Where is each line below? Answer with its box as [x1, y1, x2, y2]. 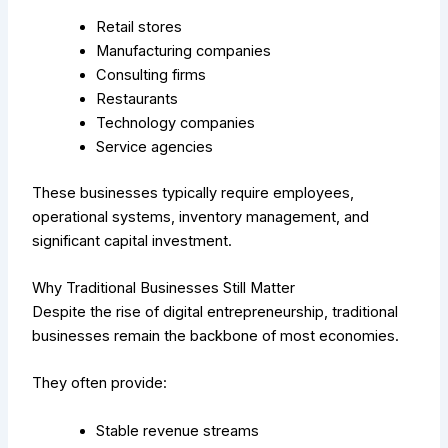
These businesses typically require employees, [32, 183, 355, 202]
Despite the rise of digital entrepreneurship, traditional [32, 302, 399, 321]
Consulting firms [96, 65, 207, 84]
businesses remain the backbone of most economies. [32, 326, 400, 345]
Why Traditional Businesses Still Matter [32, 278, 296, 297]
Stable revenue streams [96, 421, 260, 440]
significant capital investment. [32, 231, 233, 250]
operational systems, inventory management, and [32, 207, 370, 226]
